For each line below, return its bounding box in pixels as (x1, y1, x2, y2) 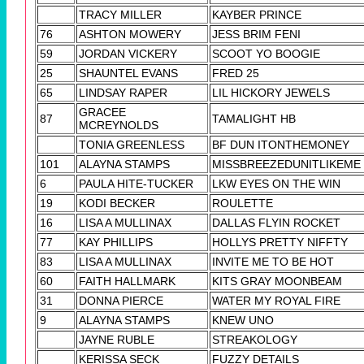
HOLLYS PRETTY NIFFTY (212, 236, 348, 249)
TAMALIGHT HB (212, 112, 296, 126)
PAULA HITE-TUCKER (79, 177, 193, 191)
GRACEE (79, 106, 126, 119)
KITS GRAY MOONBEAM (212, 275, 342, 288)
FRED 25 (212, 67, 259, 80)
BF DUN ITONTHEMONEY (212, 138, 349, 152)
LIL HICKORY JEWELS (212, 86, 330, 100)
